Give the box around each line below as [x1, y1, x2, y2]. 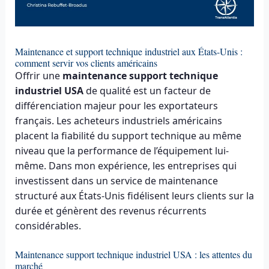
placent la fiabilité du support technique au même [14, 128, 241, 142]
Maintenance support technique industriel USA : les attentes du [14, 248, 252, 261]
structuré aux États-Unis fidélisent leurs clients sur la [14, 189, 254, 202]
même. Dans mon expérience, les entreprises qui [14, 159, 237, 172]
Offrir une [14, 68, 62, 82]
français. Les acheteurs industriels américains [14, 113, 222, 127]
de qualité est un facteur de [83, 83, 211, 97]
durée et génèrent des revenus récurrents [14, 204, 207, 217]
